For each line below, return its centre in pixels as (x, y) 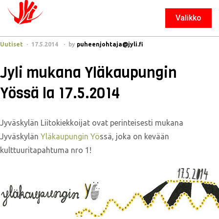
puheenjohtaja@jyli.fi (110, 44)
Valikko (188, 18)
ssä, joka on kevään (134, 136)
